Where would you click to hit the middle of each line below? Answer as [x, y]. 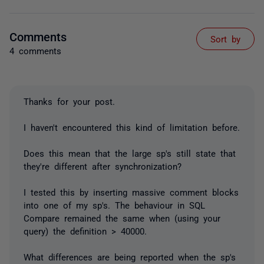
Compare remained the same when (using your [122, 217]
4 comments [35, 50]
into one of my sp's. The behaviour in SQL [114, 204]
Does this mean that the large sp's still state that [130, 153]
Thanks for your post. [69, 101]
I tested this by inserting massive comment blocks [131, 192]
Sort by [225, 38]
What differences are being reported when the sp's [130, 256]
